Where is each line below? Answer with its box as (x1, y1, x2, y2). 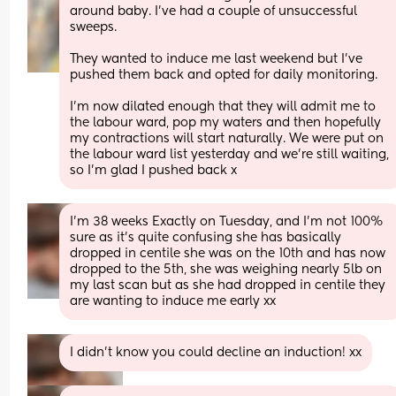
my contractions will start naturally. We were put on (70, 132, 385, 145)
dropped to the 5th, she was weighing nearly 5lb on (70, 263, 383, 276)
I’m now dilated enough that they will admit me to (70, 100, 377, 113)
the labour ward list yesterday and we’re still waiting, (70, 148, 390, 161)
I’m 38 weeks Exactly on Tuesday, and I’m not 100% (70, 215, 384, 228)
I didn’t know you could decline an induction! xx (70, 346, 362, 359)
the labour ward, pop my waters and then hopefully (70, 116, 382, 129)
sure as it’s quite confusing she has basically (70, 231, 342, 244)
